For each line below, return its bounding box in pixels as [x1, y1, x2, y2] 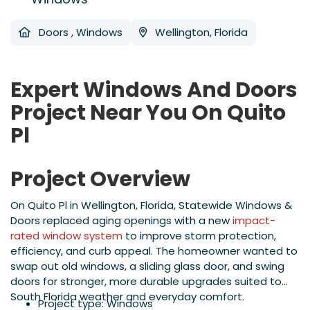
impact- [232, 213, 275, 228]
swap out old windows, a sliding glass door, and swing [10, 259, 284, 274]
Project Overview [10, 165, 190, 194]
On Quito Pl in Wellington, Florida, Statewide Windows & [10, 198, 292, 213]
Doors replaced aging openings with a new [10, 213, 232, 228]
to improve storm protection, [122, 228, 276, 244]
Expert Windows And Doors [10, 75, 298, 105]
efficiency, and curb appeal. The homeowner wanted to [10, 244, 298, 259]
